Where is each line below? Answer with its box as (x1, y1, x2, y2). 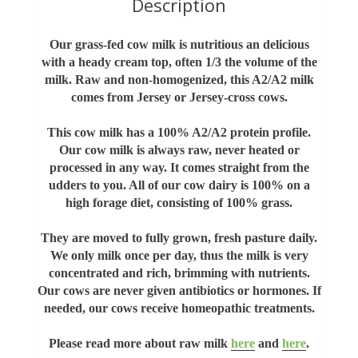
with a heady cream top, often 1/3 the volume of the (41, 54, 317, 69)
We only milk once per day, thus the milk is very (50, 248, 308, 262)
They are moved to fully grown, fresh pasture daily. (41, 230, 317, 245)
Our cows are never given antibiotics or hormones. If (37, 283, 321, 297)
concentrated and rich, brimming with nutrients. (48, 265, 310, 280)
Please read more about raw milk (49, 336, 231, 350)
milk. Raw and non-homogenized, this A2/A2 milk (44, 72, 314, 86)
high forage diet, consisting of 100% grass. (66, 195, 292, 209)
